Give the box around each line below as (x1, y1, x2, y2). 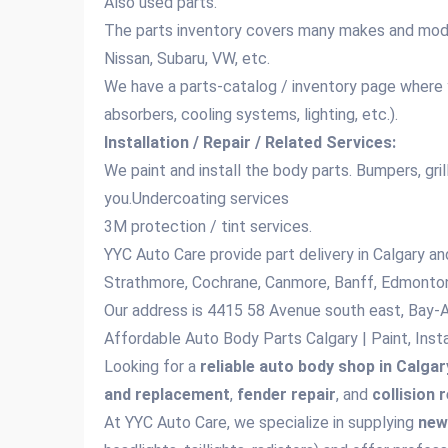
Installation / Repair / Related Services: (104, 133, 396, 152)
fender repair (237, 385, 336, 404)
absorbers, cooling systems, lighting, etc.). (104, 105, 398, 124)
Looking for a (104, 357, 200, 376)
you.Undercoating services (104, 189, 289, 208)
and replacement (104, 385, 230, 404)
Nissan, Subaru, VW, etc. (104, 49, 274, 68)
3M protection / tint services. (104, 217, 312, 236)
